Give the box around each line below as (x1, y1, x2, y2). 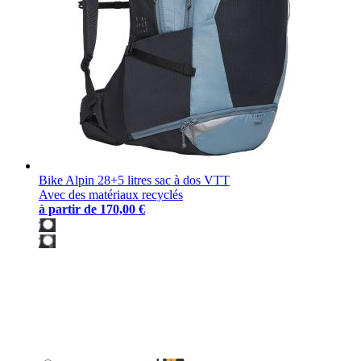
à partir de (39, 202, 97, 217)
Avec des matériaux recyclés (39, 188, 183, 202)
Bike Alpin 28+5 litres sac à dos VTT (39, 173, 230, 188)
